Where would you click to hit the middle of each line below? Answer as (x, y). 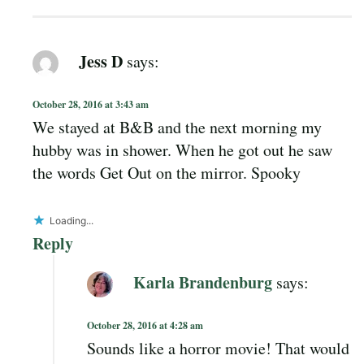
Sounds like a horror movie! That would (218, 348)
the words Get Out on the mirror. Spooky (167, 172)
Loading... (71, 220)
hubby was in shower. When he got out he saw (182, 149)
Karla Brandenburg (203, 282)
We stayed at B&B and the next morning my (177, 127)
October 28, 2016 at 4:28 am (145, 325)
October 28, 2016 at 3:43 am (91, 104)
